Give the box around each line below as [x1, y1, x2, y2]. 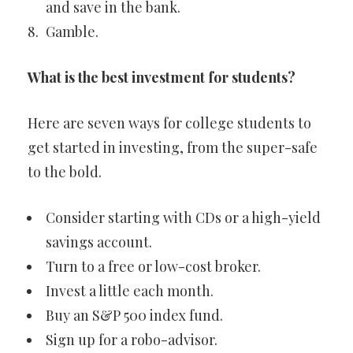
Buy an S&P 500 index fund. [46, 306, 223, 325]
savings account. [46, 232, 152, 251]
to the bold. [28, 162, 102, 181]
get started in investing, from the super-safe [28, 138, 318, 157]
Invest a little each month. [46, 281, 214, 300]
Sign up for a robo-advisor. [46, 330, 217, 349]
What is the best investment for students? [28, 68, 295, 87]
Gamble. [46, 22, 98, 41]
